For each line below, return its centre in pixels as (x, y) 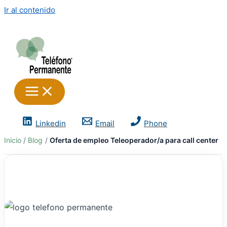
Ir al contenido (30, 10)
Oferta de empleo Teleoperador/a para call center (134, 140)
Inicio (13, 140)
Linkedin (51, 123)
